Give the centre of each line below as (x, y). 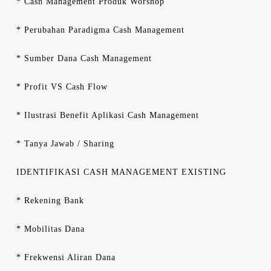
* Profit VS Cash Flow (62, 87)
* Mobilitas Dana (51, 229)
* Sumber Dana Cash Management (84, 58)
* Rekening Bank (50, 201)
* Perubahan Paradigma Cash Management (100, 30)
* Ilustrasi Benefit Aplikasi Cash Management (108, 115)
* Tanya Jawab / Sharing (65, 144)
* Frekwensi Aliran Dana (66, 257)
